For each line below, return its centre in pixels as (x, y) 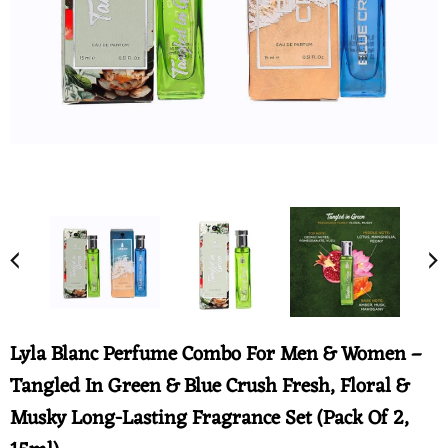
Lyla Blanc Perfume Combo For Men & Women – (216, 355)
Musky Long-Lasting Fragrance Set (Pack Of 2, (209, 419)
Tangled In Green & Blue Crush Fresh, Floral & (209, 387)
